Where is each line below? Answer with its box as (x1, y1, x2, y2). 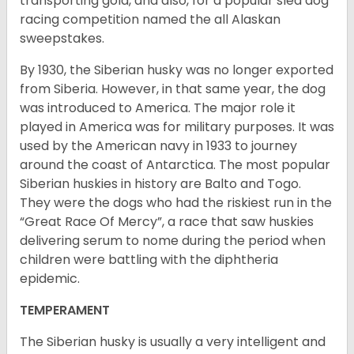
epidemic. (20, 269, 80, 288)
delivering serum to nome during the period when (20, 232, 326, 250)
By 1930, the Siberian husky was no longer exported (20, 61, 333, 80)
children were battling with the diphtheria (20, 250, 278, 269)
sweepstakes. (20, 29, 107, 48)
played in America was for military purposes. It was (20, 118, 334, 137)
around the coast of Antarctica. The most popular (20, 156, 330, 175)
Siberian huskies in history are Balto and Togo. (20, 175, 301, 194)
